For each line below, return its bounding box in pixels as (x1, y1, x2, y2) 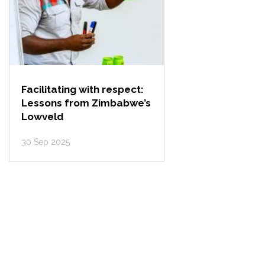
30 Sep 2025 (21, 137, 70, 147)
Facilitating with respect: (21, 83, 144, 95)
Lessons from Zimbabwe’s (21, 97, 151, 109)
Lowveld (21, 111, 64, 122)
